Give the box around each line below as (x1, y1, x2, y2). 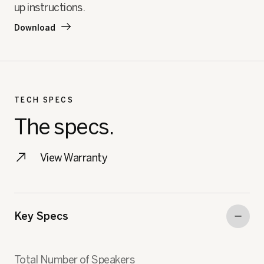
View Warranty (40, 151, 107, 164)
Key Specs (14, 209, 68, 223)
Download (14, 22, 55, 33)
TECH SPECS (14, 95, 74, 104)
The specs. (14, 114, 114, 140)
